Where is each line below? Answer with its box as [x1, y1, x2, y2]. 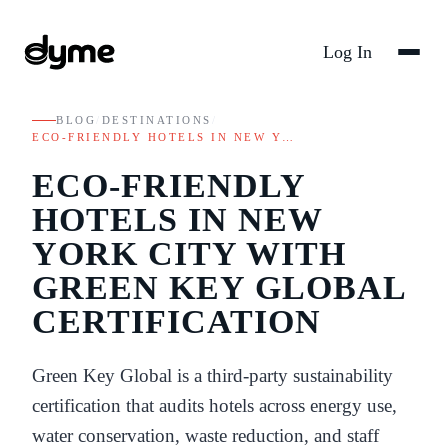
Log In [323, 42, 372, 62]
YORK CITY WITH [32, 234, 346, 272]
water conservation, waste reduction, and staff [32, 424, 379, 446]
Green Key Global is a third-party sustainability [32, 364, 393, 386]
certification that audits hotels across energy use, [32, 394, 397, 416]
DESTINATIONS [101, 114, 212, 126]
